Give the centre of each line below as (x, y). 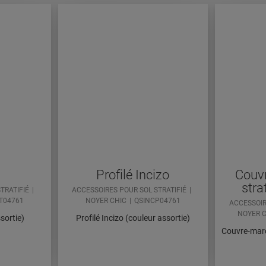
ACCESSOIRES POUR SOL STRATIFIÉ (129, 190)
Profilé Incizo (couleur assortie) (133, 218)
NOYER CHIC (106, 201)
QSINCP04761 (157, 201)
